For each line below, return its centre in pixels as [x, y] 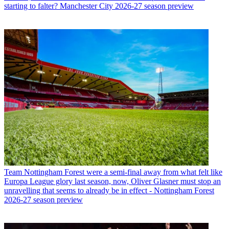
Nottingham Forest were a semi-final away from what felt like [123, 172]
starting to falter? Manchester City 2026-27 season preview [99, 6]
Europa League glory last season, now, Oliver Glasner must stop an [112, 181]
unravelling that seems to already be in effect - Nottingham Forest [109, 191]
